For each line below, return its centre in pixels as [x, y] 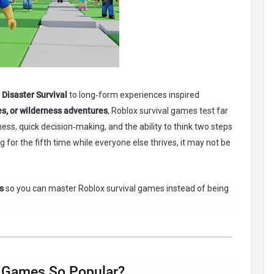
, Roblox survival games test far [168, 111]
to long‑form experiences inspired [134, 95]
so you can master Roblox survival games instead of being [116, 188]
